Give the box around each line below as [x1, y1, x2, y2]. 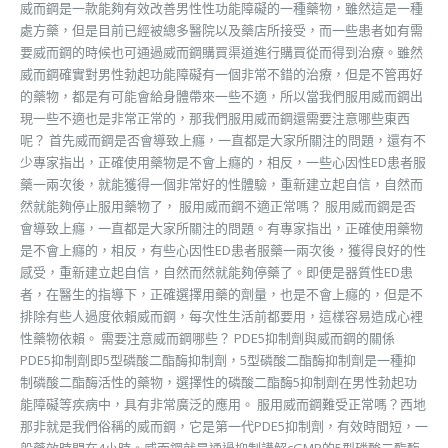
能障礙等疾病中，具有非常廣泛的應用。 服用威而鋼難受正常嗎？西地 [20, 395, 426, 414]
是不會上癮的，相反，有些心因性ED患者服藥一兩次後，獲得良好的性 [20, 241, 426, 260]
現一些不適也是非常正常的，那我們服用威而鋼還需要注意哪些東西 [20, 109, 410, 128]
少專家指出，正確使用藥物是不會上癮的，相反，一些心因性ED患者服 [20, 153, 426, 172]
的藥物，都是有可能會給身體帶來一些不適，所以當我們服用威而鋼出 [20, 87, 423, 106]
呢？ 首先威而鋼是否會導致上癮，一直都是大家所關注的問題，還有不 [20, 131, 426, 150]
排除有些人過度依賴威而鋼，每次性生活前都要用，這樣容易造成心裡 [20, 307, 423, 326]
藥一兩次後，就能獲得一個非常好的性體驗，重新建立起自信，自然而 [20, 175, 423, 194]
